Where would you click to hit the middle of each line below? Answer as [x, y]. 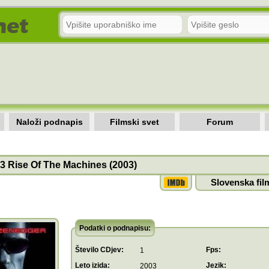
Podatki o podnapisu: [115, 228]
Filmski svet [134, 122]
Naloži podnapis [49, 122]
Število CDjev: [99, 250]
